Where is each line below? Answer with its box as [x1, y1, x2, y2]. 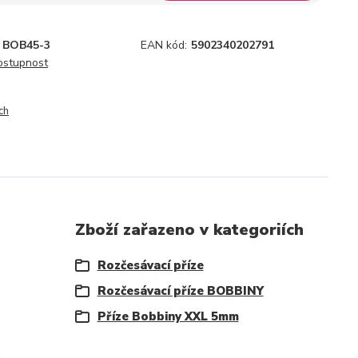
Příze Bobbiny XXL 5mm [97, 308, 239, 324]
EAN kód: [141, 38, 187, 53]
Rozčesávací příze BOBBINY [97, 283, 264, 299]
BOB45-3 [2, 38, 50, 53]
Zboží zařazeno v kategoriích [74, 219, 304, 241]
